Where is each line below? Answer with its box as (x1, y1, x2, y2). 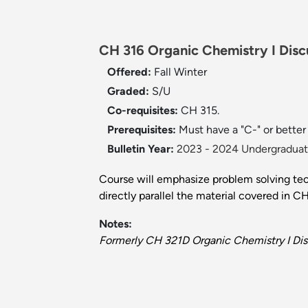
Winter (174, 65, 207, 79)
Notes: (99, 217, 132, 231)
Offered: (107, 65, 154, 79)
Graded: (107, 85, 152, 98)
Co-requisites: (107, 104, 181, 118)
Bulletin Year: (107, 142, 174, 156)
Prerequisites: (107, 123, 179, 137)
